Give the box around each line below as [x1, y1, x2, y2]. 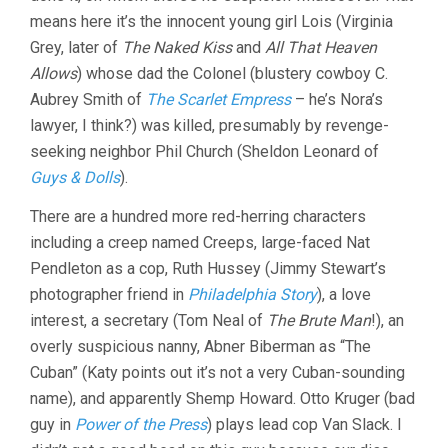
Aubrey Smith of [30, 89, 146, 109]
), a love [317, 284, 371, 304]
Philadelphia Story [188, 284, 317, 304]
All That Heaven [265, 37, 377, 57]
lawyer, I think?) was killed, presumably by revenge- [30, 115, 389, 135]
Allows [30, 63, 77, 83]
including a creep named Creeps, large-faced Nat [30, 232, 370, 252]
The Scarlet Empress [146, 89, 291, 109]
